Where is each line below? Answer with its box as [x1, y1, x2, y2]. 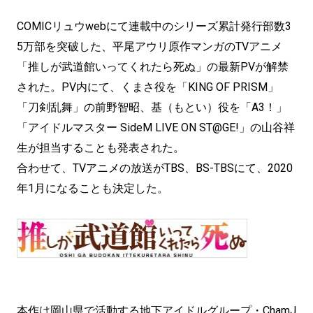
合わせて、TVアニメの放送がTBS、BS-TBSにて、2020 [17, 161, 293, 175]
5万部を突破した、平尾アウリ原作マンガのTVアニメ [17, 40, 282, 53]
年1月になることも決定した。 [17, 182, 168, 195]
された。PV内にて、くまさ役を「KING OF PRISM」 [17, 80, 279, 94]
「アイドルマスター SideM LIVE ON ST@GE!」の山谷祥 [17, 121, 295, 134]
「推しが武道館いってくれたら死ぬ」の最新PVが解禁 [17, 60, 289, 73]
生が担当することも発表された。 [17, 141, 184, 154]
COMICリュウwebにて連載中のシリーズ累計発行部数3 [17, 20, 291, 33]
